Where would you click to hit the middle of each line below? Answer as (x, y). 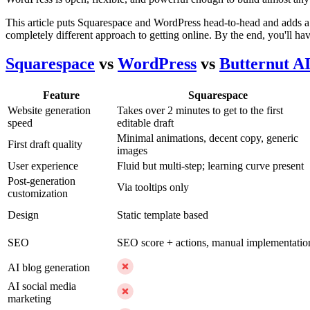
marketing (29, 299)
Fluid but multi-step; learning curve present (210, 166)
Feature (61, 95)
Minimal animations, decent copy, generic (208, 138)
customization (38, 194)
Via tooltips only (153, 188)
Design (23, 215)
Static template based (163, 215)
